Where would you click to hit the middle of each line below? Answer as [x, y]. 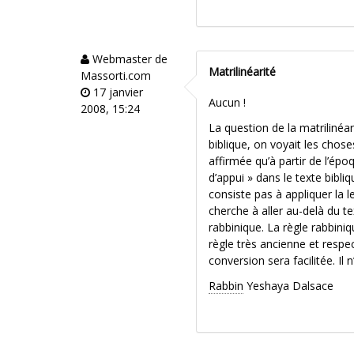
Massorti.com [116, 76]
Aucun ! [228, 102]
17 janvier [117, 92]
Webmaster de [128, 59]
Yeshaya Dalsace [289, 286]
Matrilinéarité [243, 72]
